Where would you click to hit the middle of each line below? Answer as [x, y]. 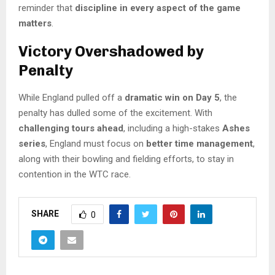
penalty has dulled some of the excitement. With [115, 113]
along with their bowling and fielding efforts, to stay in [126, 159]
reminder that [47, 8]
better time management [199, 144]
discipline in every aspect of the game [158, 8]
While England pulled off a [72, 98]
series [32, 144]
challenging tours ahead [71, 129]
